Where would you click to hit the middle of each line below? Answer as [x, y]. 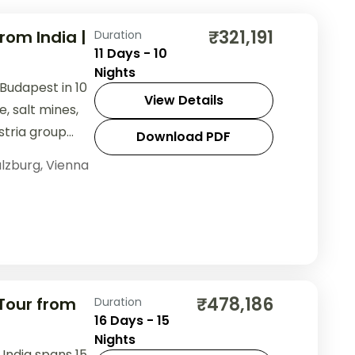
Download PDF [184, 137]
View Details [183, 101]
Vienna [67, 166]
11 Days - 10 [130, 54]
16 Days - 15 [132, 320]
